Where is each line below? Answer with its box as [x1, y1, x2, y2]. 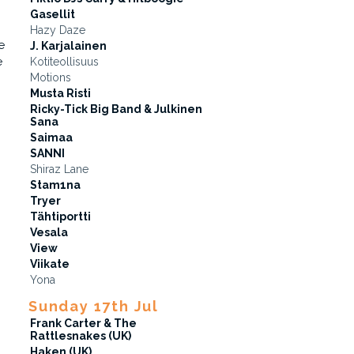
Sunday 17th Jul [28, 298, 159, 314]
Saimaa [30, 131, 73, 144]
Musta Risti [30, 87, 91, 100]
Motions [30, 71, 71, 84]
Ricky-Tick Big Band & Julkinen [30, 103, 202, 115]
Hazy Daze [30, 24, 85, 36]
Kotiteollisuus [30, 55, 99, 68]
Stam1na [30, 179, 81, 191]
